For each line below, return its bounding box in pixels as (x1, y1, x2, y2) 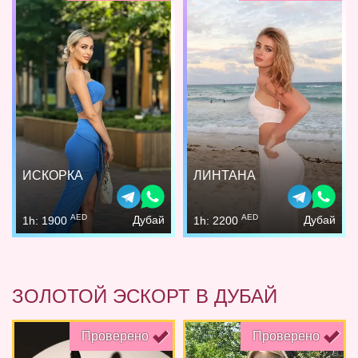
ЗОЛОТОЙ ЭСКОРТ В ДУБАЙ (12, 284, 277, 307)
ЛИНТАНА (193, 169, 256, 183)
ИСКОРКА (22, 169, 83, 183)
